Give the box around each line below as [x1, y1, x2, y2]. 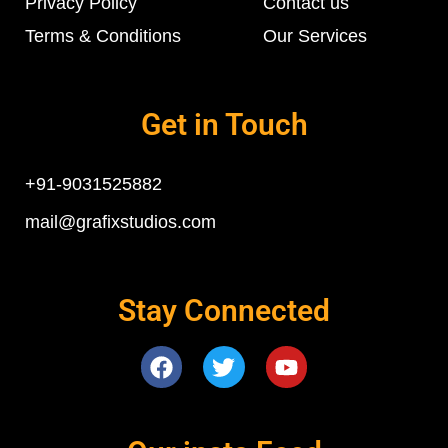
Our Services [263, 26, 368, 47]
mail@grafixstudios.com [25, 212, 216, 233]
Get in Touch [140, 107, 308, 143]
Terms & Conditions [25, 26, 181, 47]
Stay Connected [118, 293, 330, 329]
